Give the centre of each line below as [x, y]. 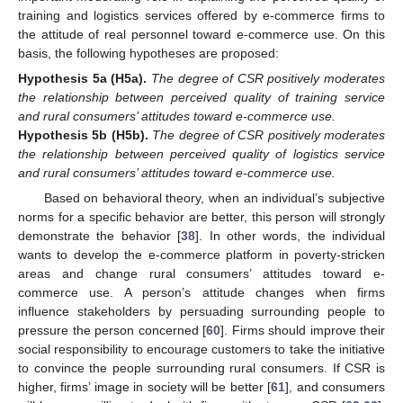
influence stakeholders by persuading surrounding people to [201, 312]
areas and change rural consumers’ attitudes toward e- [201, 274]
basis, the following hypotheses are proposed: [148, 53]
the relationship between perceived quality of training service [201, 97]
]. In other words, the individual [290, 236]
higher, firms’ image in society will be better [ [145, 387]
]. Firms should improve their [303, 331]
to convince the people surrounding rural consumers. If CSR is [201, 368]
